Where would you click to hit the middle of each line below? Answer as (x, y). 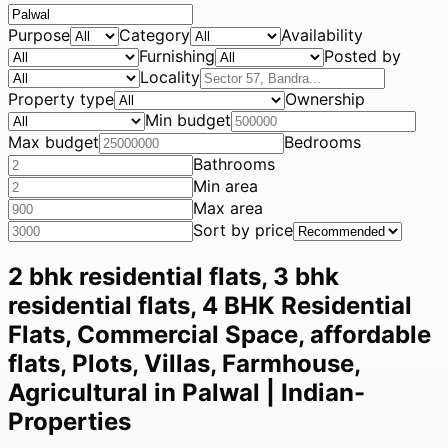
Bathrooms (234, 164)
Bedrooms (322, 142)
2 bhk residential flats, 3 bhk (173, 276)
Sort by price (243, 230)
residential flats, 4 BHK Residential (210, 305)
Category (154, 35)
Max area (228, 208)
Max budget (53, 142)
